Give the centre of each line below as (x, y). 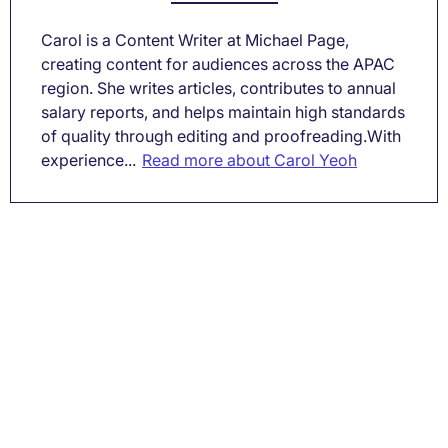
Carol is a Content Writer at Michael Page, (195, 39)
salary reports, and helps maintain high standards (223, 111)
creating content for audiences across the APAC (218, 63)
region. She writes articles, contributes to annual (218, 87)
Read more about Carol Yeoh (249, 159)
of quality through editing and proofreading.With (221, 135)
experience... (88, 159)
